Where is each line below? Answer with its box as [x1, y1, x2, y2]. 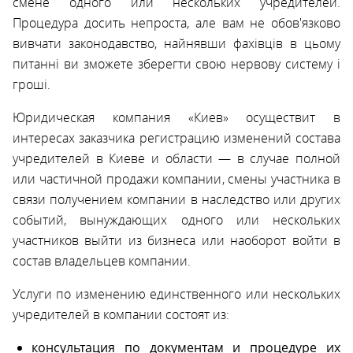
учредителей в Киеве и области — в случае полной [13, 149, 340, 167]
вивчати [13, 34, 69, 52]
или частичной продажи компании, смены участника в [13, 169, 340, 188]
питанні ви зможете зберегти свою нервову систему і [13, 54, 340, 72]
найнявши [164, 34, 226, 52]
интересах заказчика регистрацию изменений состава [13, 128, 340, 147]
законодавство [69, 34, 154, 52]
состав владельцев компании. [13, 251, 191, 269]
